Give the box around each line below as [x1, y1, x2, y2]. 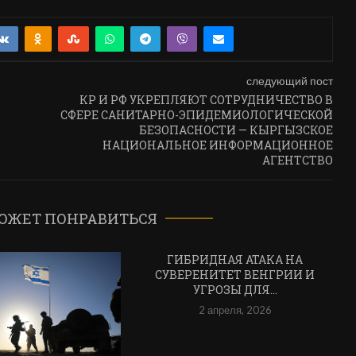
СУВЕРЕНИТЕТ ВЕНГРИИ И [155, 266, 315, 282]
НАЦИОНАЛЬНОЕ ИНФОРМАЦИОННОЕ [102, 137, 333, 153]
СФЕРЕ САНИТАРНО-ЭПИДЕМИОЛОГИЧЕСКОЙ [60, 106, 333, 122]
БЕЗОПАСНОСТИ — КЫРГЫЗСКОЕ [138, 122, 333, 137]
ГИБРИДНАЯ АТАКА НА [167, 251, 304, 267]
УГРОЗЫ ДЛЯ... [192, 281, 277, 297]
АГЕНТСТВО [261, 152, 333, 168]
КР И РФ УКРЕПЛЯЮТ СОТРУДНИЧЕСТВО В [79, 91, 333, 107]
